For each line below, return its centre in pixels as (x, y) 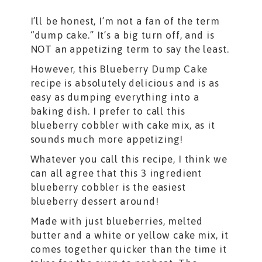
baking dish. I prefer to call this (108, 111)
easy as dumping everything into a (115, 97)
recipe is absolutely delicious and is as (125, 83)
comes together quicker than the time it (128, 249)
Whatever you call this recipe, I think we (129, 159)
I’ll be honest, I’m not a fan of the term (125, 21)
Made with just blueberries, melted (116, 221)
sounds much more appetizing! (107, 139)
